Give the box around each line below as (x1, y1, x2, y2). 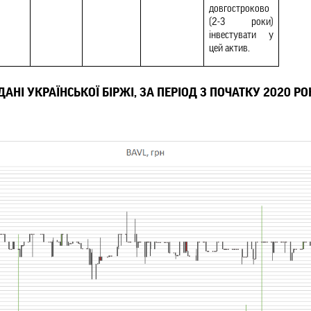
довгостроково (209, 4, 269, 14)
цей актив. (209, 44, 250, 53)
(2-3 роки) (209, 17, 274, 27)
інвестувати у (209, 31, 274, 40)
